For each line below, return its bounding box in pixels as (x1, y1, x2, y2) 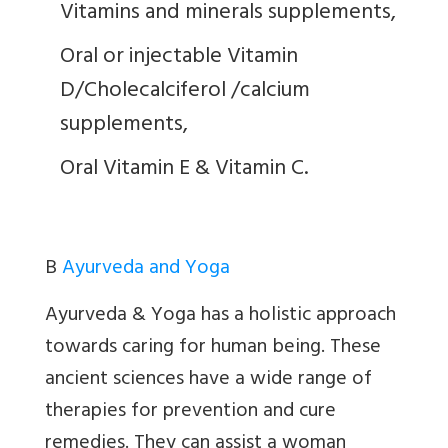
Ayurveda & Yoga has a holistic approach (45, 297, 396, 335)
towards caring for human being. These (45, 329, 381, 367)
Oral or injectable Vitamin (60, 36, 298, 79)
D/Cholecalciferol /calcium (60, 70, 310, 113)
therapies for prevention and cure (45, 393, 336, 431)
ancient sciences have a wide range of (45, 361, 372, 399)
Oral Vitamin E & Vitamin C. (60, 148, 308, 191)
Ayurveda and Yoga (62, 250, 230, 288)
